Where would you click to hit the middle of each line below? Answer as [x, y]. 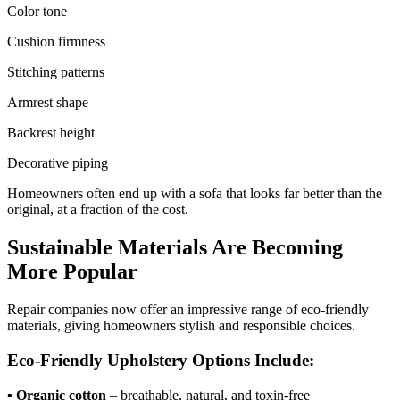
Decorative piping [58, 163]
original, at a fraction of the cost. [98, 210]
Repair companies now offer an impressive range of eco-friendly [188, 310]
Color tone [37, 12]
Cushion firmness [56, 42]
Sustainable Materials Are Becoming [175, 248]
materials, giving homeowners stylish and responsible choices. [181, 326]
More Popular [72, 272]
